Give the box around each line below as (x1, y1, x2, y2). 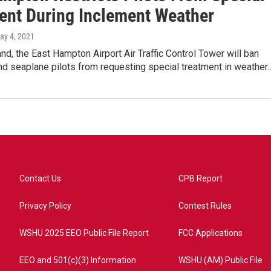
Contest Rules (178, 201, 232, 211)
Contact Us (19, 174, 61, 183)
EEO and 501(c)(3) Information (19, 255, 136, 265)
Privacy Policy (19, 201, 71, 211)
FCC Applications (178, 228, 243, 238)
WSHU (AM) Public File (178, 255, 263, 265)
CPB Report (178, 174, 223, 183)
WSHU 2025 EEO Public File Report (19, 228, 149, 238)
